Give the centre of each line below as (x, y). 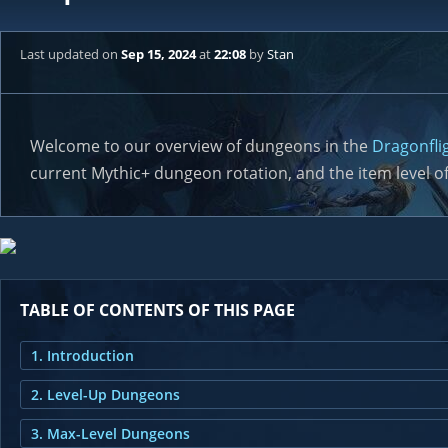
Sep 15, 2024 (158, 54)
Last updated (61, 54)
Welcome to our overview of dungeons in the (201, 146)
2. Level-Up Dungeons (105, 394)
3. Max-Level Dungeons (110, 433)
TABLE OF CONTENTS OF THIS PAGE (157, 310)
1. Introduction (82, 355)
